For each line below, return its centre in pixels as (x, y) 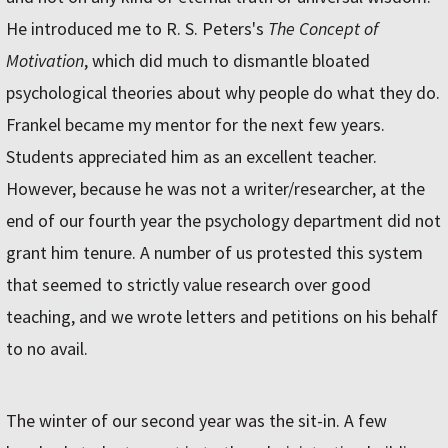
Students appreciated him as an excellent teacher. (191, 157)
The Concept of (323, 29)
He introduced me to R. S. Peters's (137, 29)
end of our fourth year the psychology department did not (223, 221)
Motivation (45, 61)
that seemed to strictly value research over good (188, 285)
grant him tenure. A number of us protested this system (214, 253)
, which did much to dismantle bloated (227, 61)
